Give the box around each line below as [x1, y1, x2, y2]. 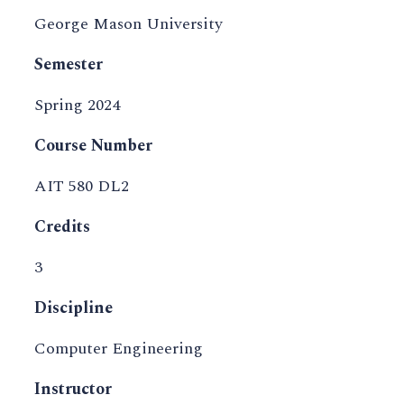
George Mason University [34, 12, 223, 37]
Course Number [34, 133, 152, 159]
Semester [34, 52, 103, 78]
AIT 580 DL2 [34, 174, 129, 199]
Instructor [34, 377, 112, 402]
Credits [34, 215, 90, 240]
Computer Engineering [34, 336, 203, 362]
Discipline [34, 296, 113, 321]
